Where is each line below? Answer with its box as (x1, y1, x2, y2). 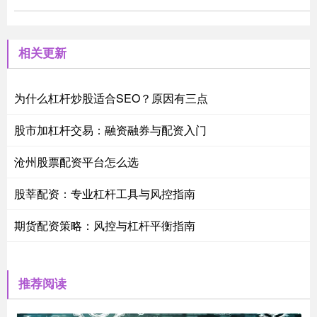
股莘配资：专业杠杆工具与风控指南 (14, 185, 195, 202)
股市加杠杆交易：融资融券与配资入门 (14, 121, 207, 138)
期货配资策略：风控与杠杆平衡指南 (14, 217, 195, 234)
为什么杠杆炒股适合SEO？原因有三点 (14, 89, 208, 106)
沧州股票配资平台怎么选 (14, 153, 139, 170)
